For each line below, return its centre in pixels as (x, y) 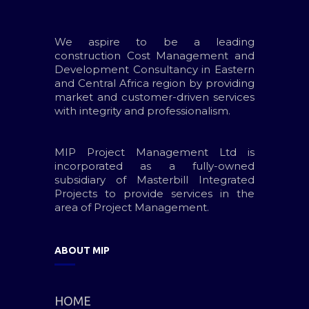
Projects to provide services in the (154, 193)
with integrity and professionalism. (142, 111)
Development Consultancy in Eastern (154, 69)
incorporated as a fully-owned (154, 166)
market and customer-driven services (154, 97)
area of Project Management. (132, 207)
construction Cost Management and (154, 56)
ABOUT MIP (82, 250)
